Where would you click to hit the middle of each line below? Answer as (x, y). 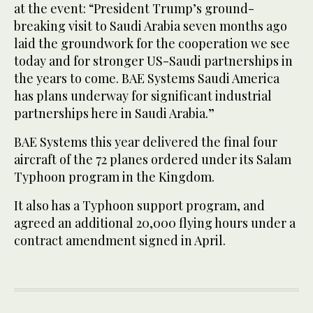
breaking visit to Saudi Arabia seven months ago (151, 26)
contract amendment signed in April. (120, 241)
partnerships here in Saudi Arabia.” (114, 114)
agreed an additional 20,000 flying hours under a (155, 223)
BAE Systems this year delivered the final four (146, 142)
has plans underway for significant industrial (143, 96)
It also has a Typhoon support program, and (139, 206)
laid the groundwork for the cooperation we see (152, 44)
